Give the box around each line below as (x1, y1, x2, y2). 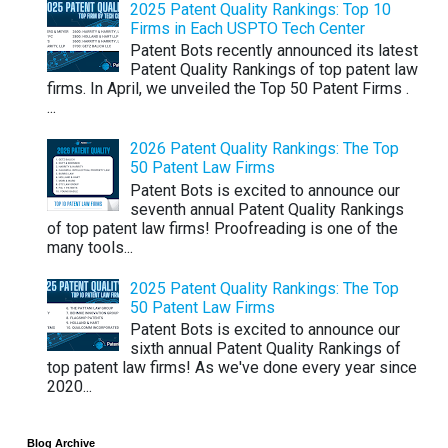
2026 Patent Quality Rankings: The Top (130, 139, 400, 159)
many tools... (47, 237, 133, 257)
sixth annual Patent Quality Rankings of (130, 339, 402, 359)
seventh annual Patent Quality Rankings (130, 199, 405, 219)
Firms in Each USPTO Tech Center (130, 18, 366, 38)
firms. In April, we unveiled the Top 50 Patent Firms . (47, 78, 413, 98)
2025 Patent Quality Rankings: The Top (130, 278, 400, 298)
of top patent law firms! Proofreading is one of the (47, 218, 398, 238)
